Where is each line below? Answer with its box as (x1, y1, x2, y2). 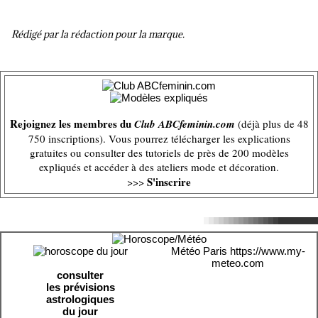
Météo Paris (170, 245, 227, 257)
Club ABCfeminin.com (133, 116, 235, 131)
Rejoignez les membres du (9, 116, 134, 131)
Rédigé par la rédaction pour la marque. (11, 28, 185, 40)
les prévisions (45, 281, 115, 293)
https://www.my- (229, 245, 305, 257)
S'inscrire (147, 174, 191, 190)
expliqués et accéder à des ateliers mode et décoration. (39, 160, 279, 174)
